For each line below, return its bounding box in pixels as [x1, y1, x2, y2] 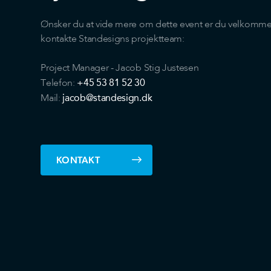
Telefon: [41, 78, 77, 88]
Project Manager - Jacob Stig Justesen [41, 63, 199, 73]
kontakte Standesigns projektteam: [41, 34, 184, 44]
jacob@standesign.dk [62, 91, 152, 103]
